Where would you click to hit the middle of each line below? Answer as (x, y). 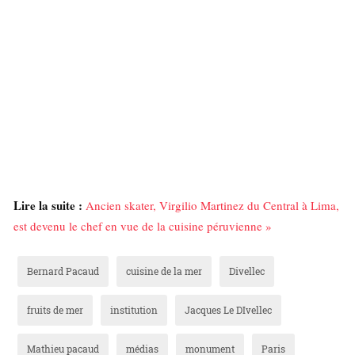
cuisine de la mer (164, 271)
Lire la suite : (48, 206)
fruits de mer (55, 310)
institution (134, 310)
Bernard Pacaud (63, 271)
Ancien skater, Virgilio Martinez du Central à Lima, (212, 206)
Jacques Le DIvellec (228, 310)
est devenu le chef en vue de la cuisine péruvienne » (143, 226)
